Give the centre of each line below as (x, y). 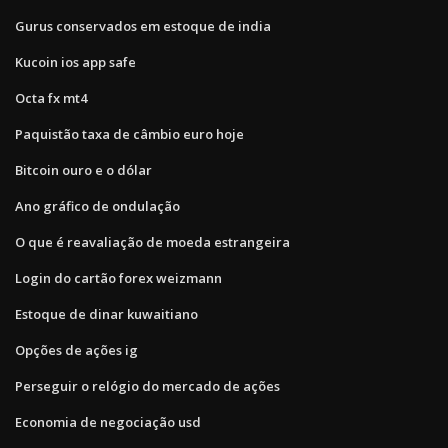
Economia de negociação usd (108, 421)
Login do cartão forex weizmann (118, 277)
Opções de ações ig (76, 349)
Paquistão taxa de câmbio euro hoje (129, 133)
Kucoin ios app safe (75, 61)
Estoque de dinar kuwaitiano (106, 313)
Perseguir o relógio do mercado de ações (147, 385)
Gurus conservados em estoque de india (143, 25)
